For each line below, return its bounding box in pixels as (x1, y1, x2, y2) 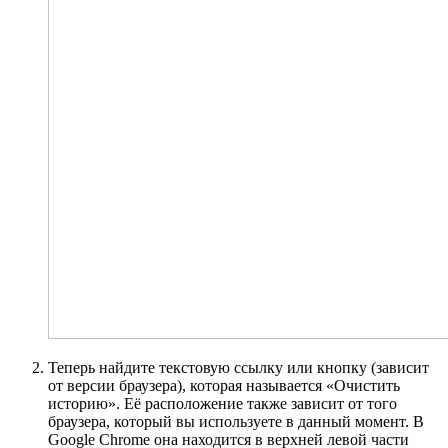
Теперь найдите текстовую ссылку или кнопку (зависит (48, 359, 429, 377)
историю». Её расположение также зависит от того (48, 395, 397, 413)
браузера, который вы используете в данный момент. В (48, 413, 424, 431)
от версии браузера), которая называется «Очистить (48, 377, 400, 395)
